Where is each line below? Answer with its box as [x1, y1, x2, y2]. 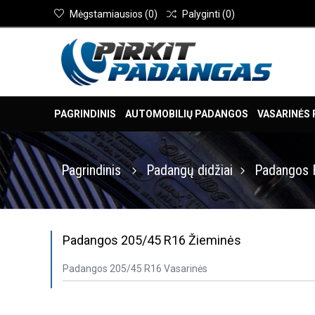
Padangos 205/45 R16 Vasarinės [63, 262, 207, 274]
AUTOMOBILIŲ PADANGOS [125, 108, 248, 120]
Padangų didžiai [146, 161, 233, 179]
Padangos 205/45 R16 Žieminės [63, 232, 241, 247]
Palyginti [182, 8, 220, 20]
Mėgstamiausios [70, 8, 143, 20]
